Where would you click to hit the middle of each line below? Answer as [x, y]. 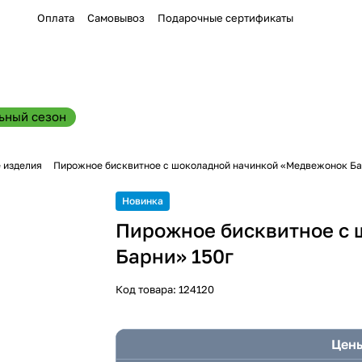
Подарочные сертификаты [225, 18]
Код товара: [147, 289]
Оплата [56, 18]
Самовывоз [116, 18]
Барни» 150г [175, 256]
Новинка [143, 201]
